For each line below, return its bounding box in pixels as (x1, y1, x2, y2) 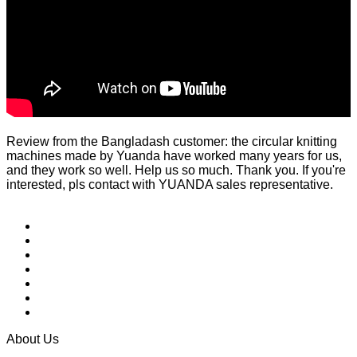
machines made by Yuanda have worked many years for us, (6, 148, 342, 163)
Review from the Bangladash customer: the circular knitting (6, 134, 337, 148)
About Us (6, 331, 59, 346)
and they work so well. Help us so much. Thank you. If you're (6, 163, 346, 177)
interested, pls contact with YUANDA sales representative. (6, 177, 333, 191)
